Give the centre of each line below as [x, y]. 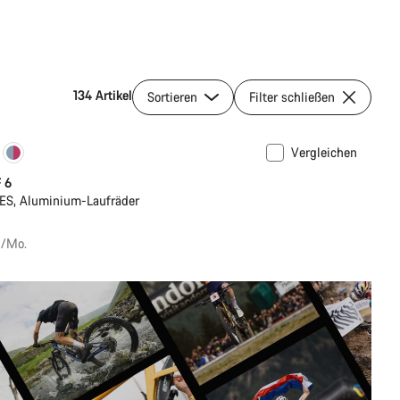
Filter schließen [292, 97]
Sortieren [174, 97]
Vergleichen [324, 153]
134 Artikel [103, 96]
